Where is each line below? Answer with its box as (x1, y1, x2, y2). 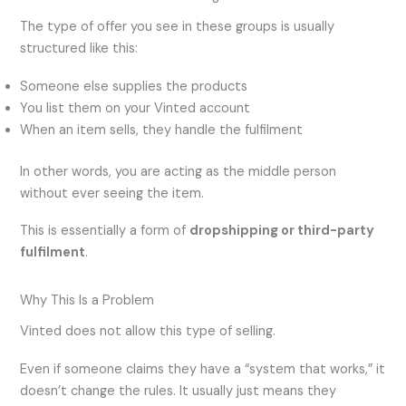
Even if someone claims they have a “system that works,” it (20, 360, 386, 378)
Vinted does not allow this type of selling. (20, 323, 276, 341)
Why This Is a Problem (20, 292, 155, 310)
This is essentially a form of (20, 222, 190, 240)
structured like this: (20, 40, 139, 58)
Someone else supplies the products (20, 77, 248, 95)
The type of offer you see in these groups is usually (20, 18, 335, 36)
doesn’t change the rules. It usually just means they (20, 382, 337, 400)
